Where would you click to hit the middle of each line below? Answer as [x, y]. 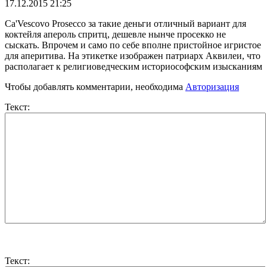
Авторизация [212, 86]
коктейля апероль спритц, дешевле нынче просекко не [115, 34]
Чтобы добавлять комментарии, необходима [95, 86]
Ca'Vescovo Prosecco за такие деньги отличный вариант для [125, 23]
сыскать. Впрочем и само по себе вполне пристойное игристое [133, 45]
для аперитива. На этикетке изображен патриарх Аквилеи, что [133, 55]
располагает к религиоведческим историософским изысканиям [133, 66]
